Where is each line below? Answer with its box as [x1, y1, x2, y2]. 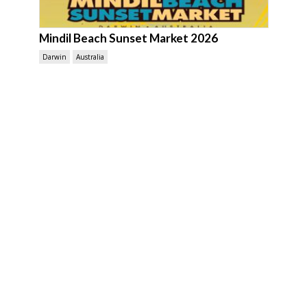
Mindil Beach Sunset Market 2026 [38, 30, 218, 45]
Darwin [42, 51, 66, 62]
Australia [75, 51, 104, 62]
